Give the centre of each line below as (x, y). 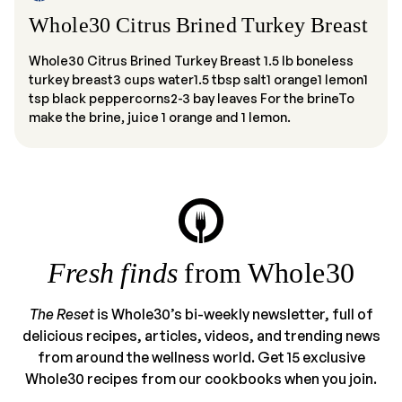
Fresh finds (113, 272)
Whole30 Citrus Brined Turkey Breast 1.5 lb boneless (191, 60)
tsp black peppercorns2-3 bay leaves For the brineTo (192, 97)
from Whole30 (267, 272)
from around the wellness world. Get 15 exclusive (201, 357)
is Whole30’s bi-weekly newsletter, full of (233, 314)
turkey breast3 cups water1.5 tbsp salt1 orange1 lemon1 (198, 79)
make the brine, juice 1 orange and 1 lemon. (160, 116)
